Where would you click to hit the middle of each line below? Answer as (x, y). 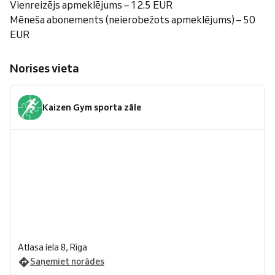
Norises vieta (45, 68)
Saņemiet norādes (67, 261)
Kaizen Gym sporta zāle (92, 107)
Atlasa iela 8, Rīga (52, 247)
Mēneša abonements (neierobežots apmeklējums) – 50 (133, 20)
